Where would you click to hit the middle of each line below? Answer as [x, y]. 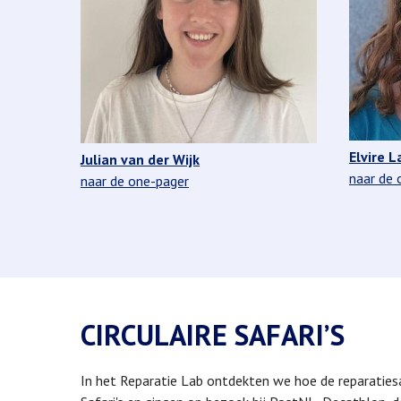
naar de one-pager [135, 181]
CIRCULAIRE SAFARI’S [213, 334]
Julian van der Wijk [140, 160]
